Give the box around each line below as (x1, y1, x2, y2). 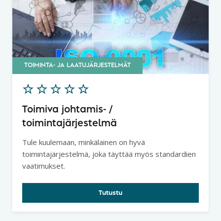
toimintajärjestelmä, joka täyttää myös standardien (22, 149, 196, 159)
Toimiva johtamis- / (22, 105, 112, 114)
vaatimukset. (22, 161, 65, 171)
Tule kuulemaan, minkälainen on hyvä (22, 137, 145, 147)
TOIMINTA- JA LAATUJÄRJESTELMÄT (24, 62, 131, 69)
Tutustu (99, 189, 122, 196)
